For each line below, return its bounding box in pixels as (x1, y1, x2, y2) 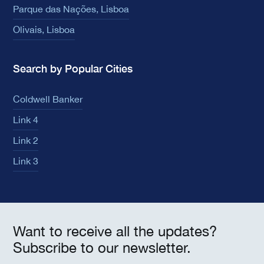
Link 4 (13, 114, 38, 126)
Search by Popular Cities (13, 62, 133, 75)
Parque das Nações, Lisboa (13, 4, 129, 15)
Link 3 (13, 156, 38, 167)
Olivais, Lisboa (13, 24, 75, 35)
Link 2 (13, 135, 38, 146)
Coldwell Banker (13, 94, 82, 105)
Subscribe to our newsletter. (13, 239, 191, 256)
